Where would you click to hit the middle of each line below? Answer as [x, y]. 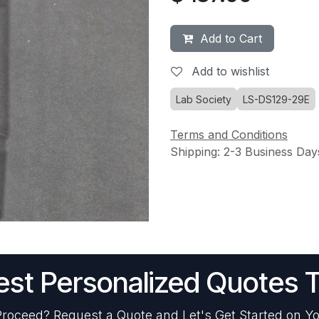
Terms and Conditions [229, 135]
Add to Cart [228, 38]
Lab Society [204, 99]
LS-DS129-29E [276, 99]
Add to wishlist [230, 71]
